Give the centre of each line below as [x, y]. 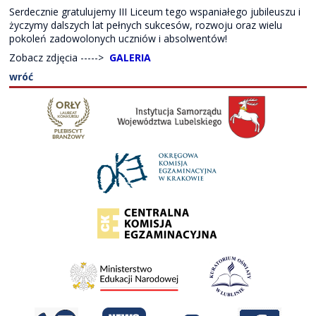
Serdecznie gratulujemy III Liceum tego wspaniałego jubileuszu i [155, 12]
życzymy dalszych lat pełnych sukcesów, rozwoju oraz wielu [146, 25]
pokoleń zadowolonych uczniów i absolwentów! [119, 38]
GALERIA [130, 57]
